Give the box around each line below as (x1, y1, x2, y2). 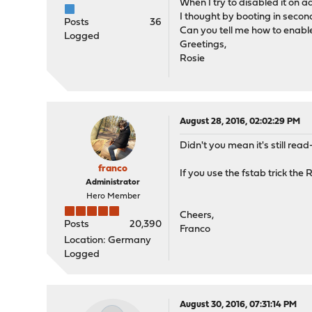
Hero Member (86, 192, 140, 201)
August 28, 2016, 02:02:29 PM (180, 117, 301, 126)
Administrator (86, 178, 141, 187)
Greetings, (180, 40, 227, 50)
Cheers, (180, 210, 214, 221)
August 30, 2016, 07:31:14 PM (180, 300, 297, 309)
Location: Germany (64, 235, 152, 246)
